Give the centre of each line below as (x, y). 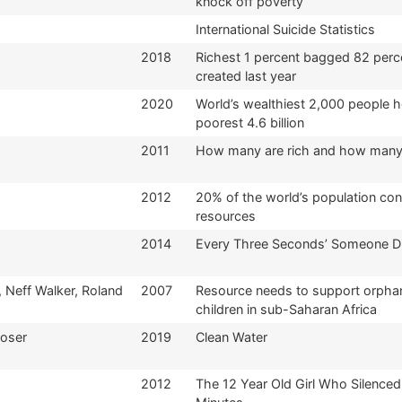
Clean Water (232, 336)
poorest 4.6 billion (250, 122)
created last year (246, 75)
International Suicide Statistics (285, 29)
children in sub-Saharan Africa (286, 309)
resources (226, 215)
